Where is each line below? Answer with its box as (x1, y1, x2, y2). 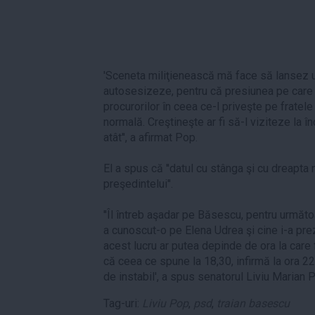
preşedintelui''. (103, 176, 173, 191)
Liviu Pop (142, 296, 188, 310)
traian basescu (217, 296, 290, 310)
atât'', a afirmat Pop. (103, 130, 198, 144)
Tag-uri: (103, 296, 142, 310)
